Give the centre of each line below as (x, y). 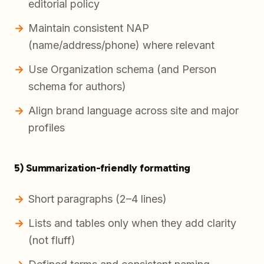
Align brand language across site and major (133, 111)
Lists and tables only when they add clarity (132, 223)
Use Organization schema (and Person (122, 70)
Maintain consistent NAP (89, 28)
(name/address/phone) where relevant (121, 45)
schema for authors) (77, 87)
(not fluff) (52, 240)
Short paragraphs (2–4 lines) (98, 199)
